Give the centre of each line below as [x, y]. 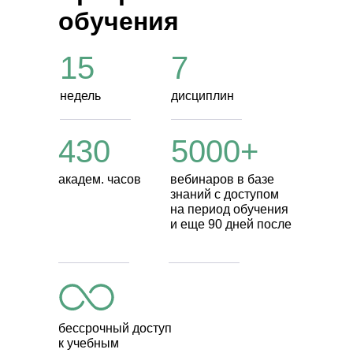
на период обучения [229, 209]
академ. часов [100, 179]
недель [80, 96]
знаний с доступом [225, 194]
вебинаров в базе [222, 179]
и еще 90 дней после [231, 224]
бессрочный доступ [115, 328]
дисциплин [203, 96]
